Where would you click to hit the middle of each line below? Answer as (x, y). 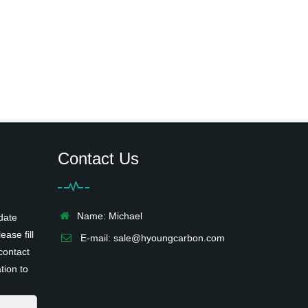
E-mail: (94, 238)
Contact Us (98, 158)
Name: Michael (107, 216)
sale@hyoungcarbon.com (169, 238)
